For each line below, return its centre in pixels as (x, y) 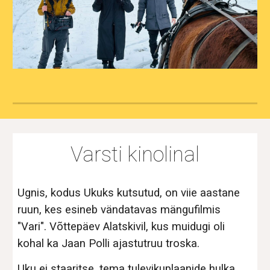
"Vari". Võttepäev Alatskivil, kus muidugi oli (121, 227)
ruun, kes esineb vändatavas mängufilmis (119, 210)
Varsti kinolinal (135, 154)
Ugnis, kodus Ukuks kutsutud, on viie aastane (129, 193)
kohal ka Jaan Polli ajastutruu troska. (109, 243)
